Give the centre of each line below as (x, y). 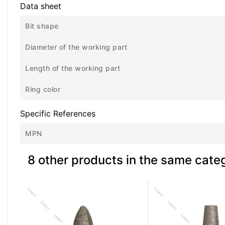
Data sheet (41, 6)
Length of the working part (73, 68)
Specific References (58, 114)
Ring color (43, 89)
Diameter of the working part (76, 47)
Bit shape (42, 26)
